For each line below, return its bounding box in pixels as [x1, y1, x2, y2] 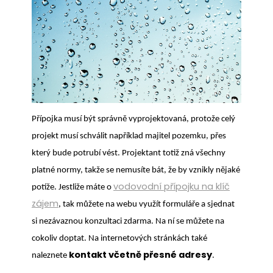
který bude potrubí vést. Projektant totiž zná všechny [32, 148, 225, 158]
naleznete [32, 250, 69, 260]
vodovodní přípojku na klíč [113, 180, 230, 193]
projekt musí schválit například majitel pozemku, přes [32, 131, 226, 141]
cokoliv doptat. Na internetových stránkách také [32, 233, 207, 243]
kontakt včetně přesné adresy [69, 248, 212, 261]
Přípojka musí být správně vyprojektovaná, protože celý [32, 114, 235, 124]
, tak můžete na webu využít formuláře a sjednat [58, 199, 235, 209]
